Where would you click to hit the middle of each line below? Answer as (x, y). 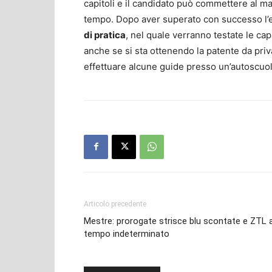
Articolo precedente (115, 204)
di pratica (105, 35)
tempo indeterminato (127, 233)
